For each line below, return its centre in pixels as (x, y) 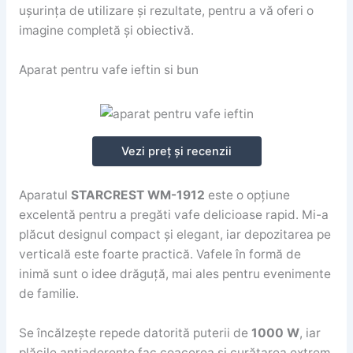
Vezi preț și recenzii (176, 151)
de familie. (48, 294)
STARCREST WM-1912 (139, 195)
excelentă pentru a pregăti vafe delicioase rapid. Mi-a (173, 215)
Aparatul (45, 195)
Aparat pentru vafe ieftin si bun (108, 70)
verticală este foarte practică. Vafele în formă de (160, 255)
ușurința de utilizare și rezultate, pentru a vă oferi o (166, 11)
